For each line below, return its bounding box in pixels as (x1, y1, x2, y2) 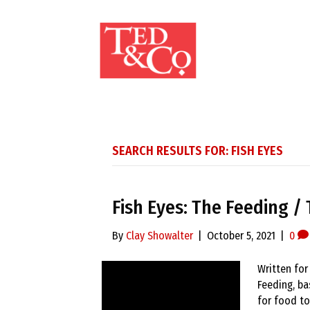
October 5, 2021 (207, 229, 275, 242)
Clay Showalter (126, 229, 193, 242)
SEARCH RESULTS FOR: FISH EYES (112, 143, 283, 158)
